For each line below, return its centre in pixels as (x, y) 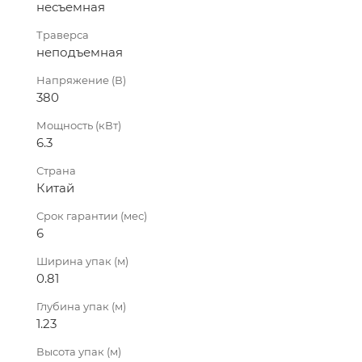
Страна (56, 170)
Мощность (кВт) (79, 125)
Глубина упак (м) (81, 306)
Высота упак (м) (79, 351)
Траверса (63, 34)
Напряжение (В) (81, 80)
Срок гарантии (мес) (92, 215)
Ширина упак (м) (82, 261)
